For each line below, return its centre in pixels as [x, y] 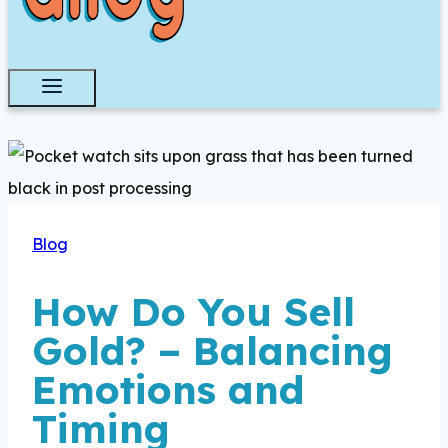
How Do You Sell [193, 312]
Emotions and [168, 390]
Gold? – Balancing [212, 351]
